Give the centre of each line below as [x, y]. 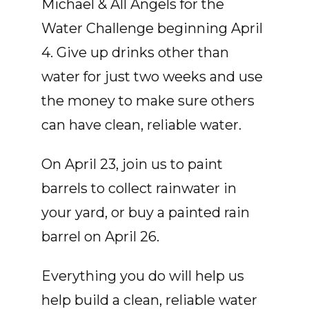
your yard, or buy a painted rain [146, 212]
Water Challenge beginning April [152, 28]
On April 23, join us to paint [132, 164]
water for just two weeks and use [152, 77]
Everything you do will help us [143, 276]
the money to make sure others [148, 101]
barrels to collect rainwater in [139, 188]
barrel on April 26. [100, 237]
